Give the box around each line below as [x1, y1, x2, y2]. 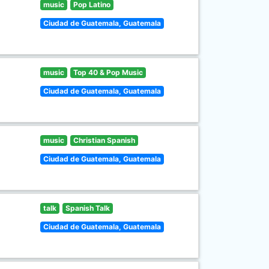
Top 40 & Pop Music [73, 68, 143, 77]
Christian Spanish [73, 136, 135, 145]
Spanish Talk [65, 204, 110, 213]
